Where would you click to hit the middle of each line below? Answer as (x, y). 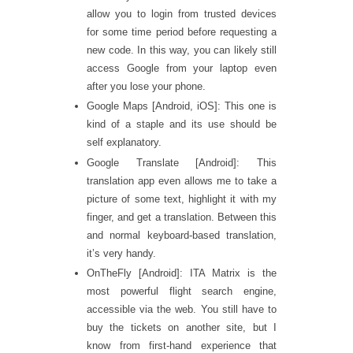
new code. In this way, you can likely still (182, 50)
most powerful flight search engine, (182, 292)
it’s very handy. (121, 253)
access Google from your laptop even (182, 68)
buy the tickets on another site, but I (182, 328)
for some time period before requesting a (182, 32)
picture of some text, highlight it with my (182, 199)
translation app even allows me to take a (182, 180)
